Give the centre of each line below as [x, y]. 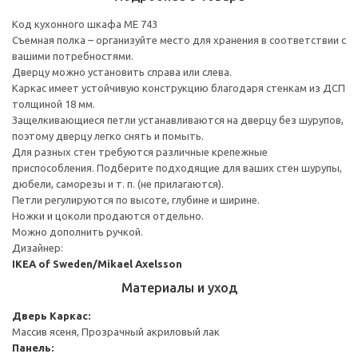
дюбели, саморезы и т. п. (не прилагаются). [118, 183]
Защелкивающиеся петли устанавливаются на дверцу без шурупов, [178, 119]
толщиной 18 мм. [54, 103]
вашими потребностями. [73, 56]
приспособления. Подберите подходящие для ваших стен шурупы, [177, 167]
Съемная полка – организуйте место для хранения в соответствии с [179, 40]
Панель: [33, 347]
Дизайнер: [38, 247]
